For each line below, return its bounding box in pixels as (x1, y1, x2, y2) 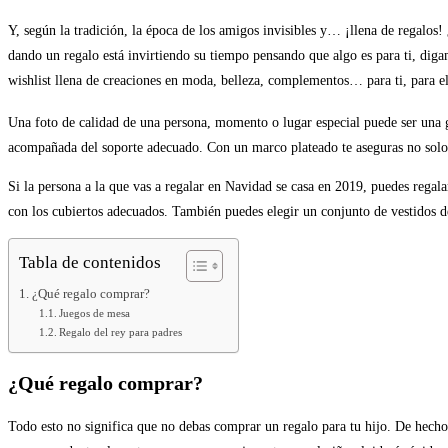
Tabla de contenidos (19, 252, 161, 272)
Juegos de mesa (59, 306, 131, 319)
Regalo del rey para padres (59, 325, 183, 338)
